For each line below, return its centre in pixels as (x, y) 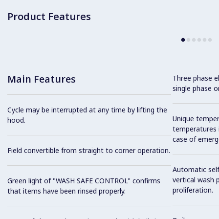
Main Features (42, 79)
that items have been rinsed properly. (66, 191)
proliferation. (193, 190)
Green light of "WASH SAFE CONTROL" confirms (84, 180)
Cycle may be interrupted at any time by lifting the (87, 109)
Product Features (49, 16)
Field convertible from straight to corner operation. (89, 150)
